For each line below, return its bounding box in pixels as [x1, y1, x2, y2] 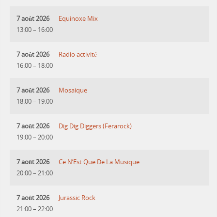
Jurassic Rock [59, 194, 96, 202]
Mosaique [59, 86, 88, 95]
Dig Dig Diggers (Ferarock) [59, 122, 132, 131]
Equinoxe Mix [59, 15, 98, 23]
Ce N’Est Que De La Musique [59, 158, 140, 167]
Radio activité [59, 50, 97, 59]
